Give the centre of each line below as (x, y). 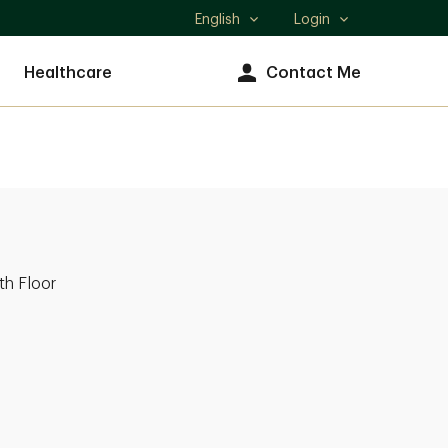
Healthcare (68, 72)
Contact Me (313, 72)
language (227, 50)
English (218, 19)
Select (216, 29)
